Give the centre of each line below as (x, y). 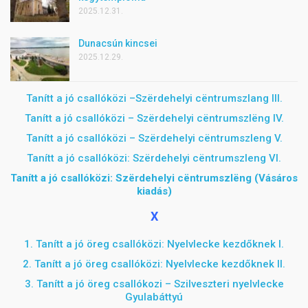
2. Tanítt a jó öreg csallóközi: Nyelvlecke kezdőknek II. (154, 264)
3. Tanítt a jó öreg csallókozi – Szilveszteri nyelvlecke (154, 284)
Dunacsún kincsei (118, 44)
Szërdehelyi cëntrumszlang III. (209, 98)
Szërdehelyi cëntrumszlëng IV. (210, 118)
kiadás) (154, 191)
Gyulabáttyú (154, 297)
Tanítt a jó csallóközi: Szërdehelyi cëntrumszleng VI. (154, 158)
